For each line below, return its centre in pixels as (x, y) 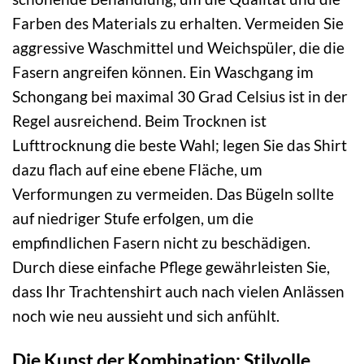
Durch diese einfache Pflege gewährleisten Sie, (171, 266)
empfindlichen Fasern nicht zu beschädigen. (161, 242)
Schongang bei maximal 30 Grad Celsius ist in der (180, 96)
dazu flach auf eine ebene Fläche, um (137, 169)
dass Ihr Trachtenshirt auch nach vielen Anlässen (178, 291)
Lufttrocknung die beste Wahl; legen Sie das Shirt (180, 145)
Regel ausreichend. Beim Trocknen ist (139, 120)
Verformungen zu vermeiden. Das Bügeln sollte (173, 193)
